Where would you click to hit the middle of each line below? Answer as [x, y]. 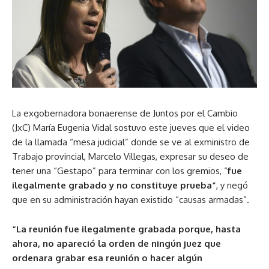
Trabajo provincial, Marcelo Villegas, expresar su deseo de [130, 156]
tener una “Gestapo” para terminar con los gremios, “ [120, 171]
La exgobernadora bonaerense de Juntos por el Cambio [125, 113]
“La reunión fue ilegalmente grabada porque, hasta [126, 229]
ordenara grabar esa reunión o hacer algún [107, 258]
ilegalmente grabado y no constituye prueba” [114, 185]
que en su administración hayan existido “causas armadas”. [131, 199]
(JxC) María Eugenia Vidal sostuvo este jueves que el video [131, 127]
